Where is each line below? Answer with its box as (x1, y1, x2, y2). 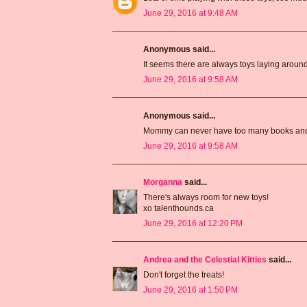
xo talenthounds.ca (143, 203, 214, 213)
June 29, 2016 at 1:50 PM (143, 284, 238, 295)
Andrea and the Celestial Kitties (143, 254, 267, 265)
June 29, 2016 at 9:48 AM (143, 8, 238, 18)
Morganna (143, 177, 182, 187)
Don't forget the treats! (143, 269, 224, 280)
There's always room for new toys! (143, 192, 269, 202)
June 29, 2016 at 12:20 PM (143, 218, 243, 228)
